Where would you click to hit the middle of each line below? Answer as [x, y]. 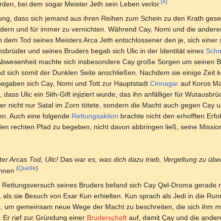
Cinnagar [164, 83]
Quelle [27, 168]
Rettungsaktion [95, 116]
